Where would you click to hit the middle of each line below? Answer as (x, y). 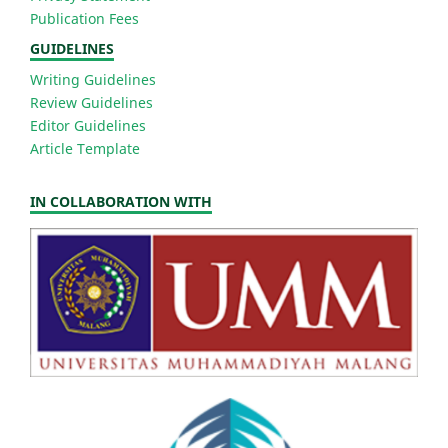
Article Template (85, 148)
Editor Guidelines (88, 125)
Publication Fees (84, 18)
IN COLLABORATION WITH (121, 201)
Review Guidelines (91, 102)
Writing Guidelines (93, 79)
